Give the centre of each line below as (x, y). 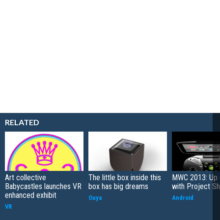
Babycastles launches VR (43, 187)
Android (183, 198)
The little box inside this (125, 178)
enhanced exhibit (31, 195)
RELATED (22, 122)
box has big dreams (118, 187)
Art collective (26, 178)
